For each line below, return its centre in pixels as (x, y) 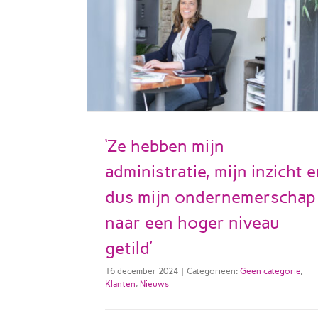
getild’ (129, 248)
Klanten (120, 284)
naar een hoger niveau (192, 222)
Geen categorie (270, 271)
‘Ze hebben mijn (165, 146)
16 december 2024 (142, 271)
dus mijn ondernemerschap (210, 197)
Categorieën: (213, 271)
